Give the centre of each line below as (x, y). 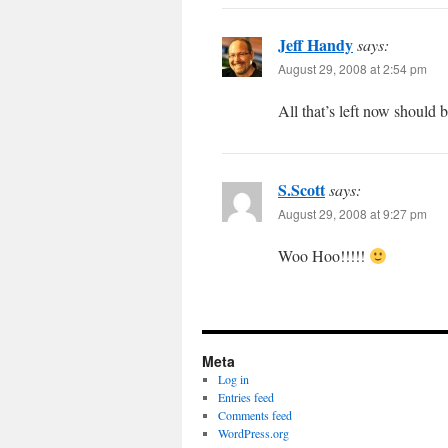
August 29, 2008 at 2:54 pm (352, 68)
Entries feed (245, 397)
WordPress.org (253, 433)
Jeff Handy (315, 44)
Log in (233, 379)
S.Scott (301, 189)
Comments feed (254, 415)
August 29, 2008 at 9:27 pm (352, 213)
